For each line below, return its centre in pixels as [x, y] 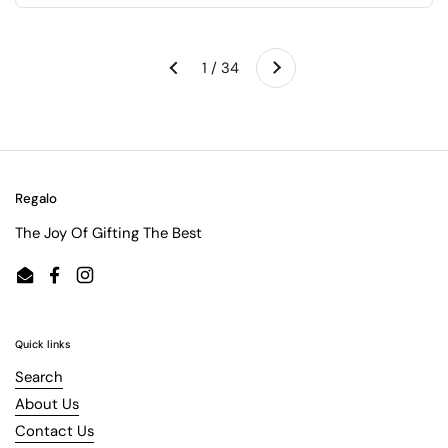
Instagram [118, 285]
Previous [174, 91]
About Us [47, 404]
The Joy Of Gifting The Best [108, 233]
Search [39, 377]
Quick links [43, 344]
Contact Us [54, 431]
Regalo [36, 199]
